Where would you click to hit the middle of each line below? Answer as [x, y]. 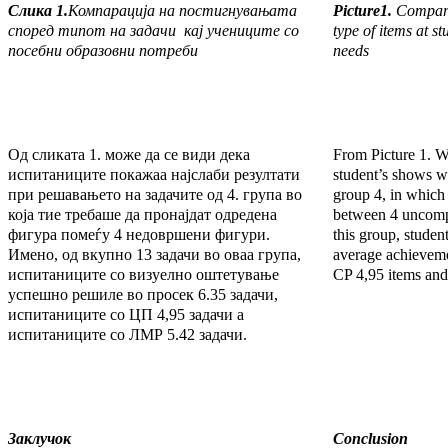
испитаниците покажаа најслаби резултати [154, 175]
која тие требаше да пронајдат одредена [142, 215]
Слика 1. [38, 11]
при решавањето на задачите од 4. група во [155, 195]
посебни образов [63, 51]
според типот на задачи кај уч [115, 31]
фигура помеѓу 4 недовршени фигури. [139, 235]
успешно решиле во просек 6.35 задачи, [143, 295]
